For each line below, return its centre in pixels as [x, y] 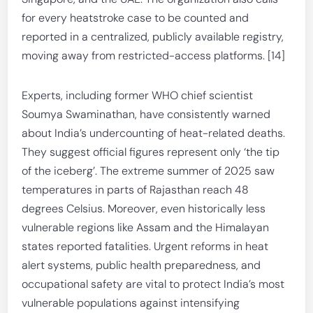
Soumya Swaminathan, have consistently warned [146, 114]
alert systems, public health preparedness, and [141, 265]
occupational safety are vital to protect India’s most [153, 284]
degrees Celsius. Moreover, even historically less [144, 209]
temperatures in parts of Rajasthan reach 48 [136, 190]
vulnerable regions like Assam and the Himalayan [146, 227]
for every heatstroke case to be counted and [136, 18]
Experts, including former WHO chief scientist [138, 95]
